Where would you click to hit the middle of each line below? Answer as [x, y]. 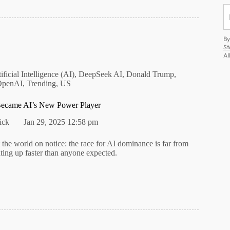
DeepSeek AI [101, 74]
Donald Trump [150, 74]
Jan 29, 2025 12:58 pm [61, 122]
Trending [41, 84]
